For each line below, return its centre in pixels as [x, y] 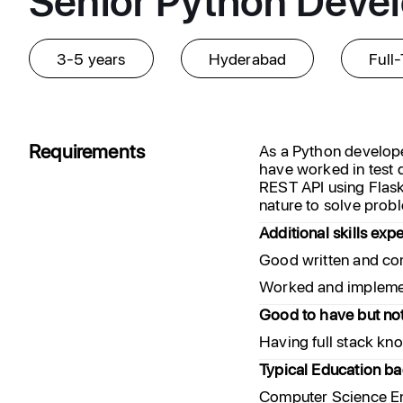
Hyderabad [247, 58]
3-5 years [91, 58]
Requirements [87, 150]
